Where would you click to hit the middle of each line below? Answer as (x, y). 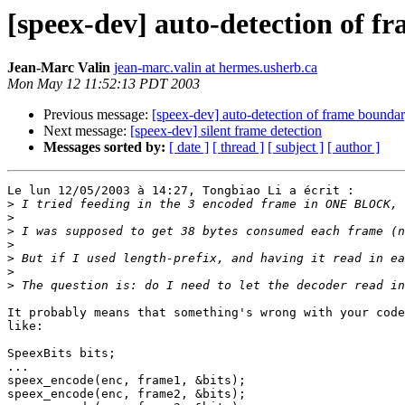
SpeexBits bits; (61, 353)
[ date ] (189, 147)
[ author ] (353, 147)
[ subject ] (296, 147)
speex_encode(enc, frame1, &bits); (127, 381)
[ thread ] (238, 147)
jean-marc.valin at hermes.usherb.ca (216, 68)
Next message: (87, 131)
